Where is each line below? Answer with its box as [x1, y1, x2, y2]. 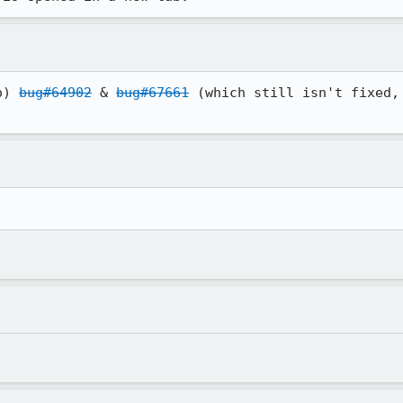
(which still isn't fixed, [189, 85, 399, 101]
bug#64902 [19, 85, 92, 101]
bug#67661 [116, 85, 189, 101]
